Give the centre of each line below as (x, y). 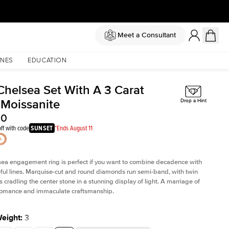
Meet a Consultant (146, 35)
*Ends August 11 (73, 128)
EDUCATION (47, 61)
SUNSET (42, 128)
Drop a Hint (193, 101)
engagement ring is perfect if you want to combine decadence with (106, 162)
